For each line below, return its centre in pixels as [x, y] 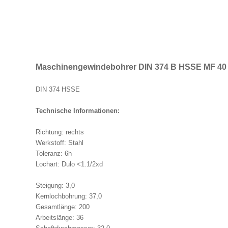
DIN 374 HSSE [59, 90]
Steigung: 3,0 [55, 186]
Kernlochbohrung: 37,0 [69, 196]
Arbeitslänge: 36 [60, 218]
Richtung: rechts [61, 132]
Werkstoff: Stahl [61, 143]
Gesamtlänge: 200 [63, 207]
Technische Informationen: [79, 111]
